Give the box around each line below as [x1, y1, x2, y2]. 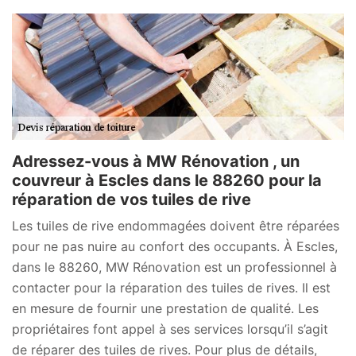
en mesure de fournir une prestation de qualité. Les [12, 300, 319, 317]
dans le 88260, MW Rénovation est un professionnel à [12, 259, 337, 276]
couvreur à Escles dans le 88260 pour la [12, 171, 322, 191]
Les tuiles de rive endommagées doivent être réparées [12, 218, 339, 234]
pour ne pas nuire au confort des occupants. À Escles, [12, 238, 338, 255]
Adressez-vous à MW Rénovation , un [12, 152, 300, 172]
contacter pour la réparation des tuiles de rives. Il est [12, 280, 331, 296]
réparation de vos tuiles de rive [12, 190, 251, 210]
